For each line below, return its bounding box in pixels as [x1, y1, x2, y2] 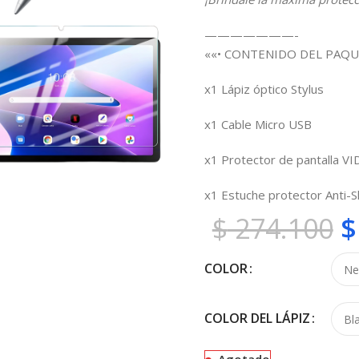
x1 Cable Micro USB [204, 116, 312, 132]
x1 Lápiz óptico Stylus [204, 81, 324, 97]
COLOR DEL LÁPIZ [204, 309, 310, 328]
